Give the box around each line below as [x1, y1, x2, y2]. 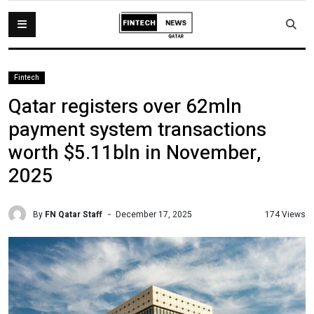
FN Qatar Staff [45, 207, 102, 221]
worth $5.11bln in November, [8, 139, 261, 168]
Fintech [14, 73, 39, 83]
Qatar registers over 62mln [8, 93, 242, 121]
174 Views [265, 207, 306, 221]
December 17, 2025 [116, 207, 192, 221]
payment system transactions [8, 116, 266, 144]
